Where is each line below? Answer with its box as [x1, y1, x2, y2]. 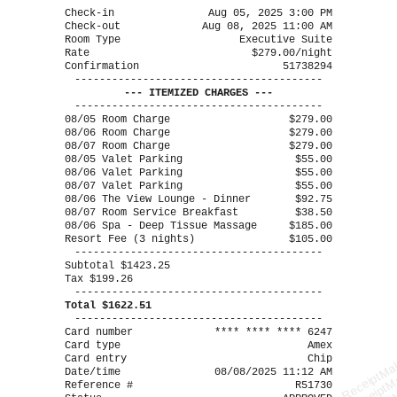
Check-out [64, 20, 121, 33]
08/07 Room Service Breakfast [64, 206, 238, 219]
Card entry [64, 353, 127, 365]
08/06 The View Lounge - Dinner [64, 193, 251, 206]
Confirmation [64, 60, 139, 73]
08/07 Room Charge [64, 140, 170, 152]
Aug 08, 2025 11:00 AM [202, 20, 333, 33]
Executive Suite [239, 34, 333, 46]
